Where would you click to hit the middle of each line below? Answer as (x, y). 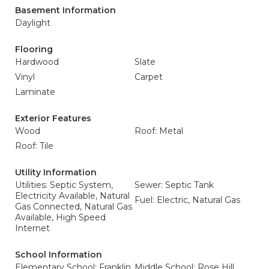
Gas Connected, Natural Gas (74, 207)
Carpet (149, 77)
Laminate (35, 92)
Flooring (34, 49)
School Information (59, 255)
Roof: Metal (159, 131)
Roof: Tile (34, 146)
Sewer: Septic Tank (174, 185)
